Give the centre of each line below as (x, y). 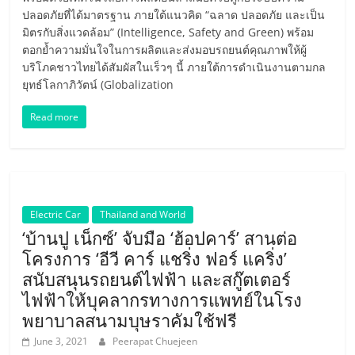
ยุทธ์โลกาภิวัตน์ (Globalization (98, 84)
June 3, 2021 (61, 341)
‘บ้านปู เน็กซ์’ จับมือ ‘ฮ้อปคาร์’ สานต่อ (160, 238)
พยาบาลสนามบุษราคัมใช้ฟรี (130, 320)
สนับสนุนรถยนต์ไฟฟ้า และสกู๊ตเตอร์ (157, 279)
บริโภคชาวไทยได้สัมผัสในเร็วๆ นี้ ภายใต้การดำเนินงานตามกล (174, 67)
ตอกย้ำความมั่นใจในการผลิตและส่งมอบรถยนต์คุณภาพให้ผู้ (165, 50)
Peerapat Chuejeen (155, 341)
